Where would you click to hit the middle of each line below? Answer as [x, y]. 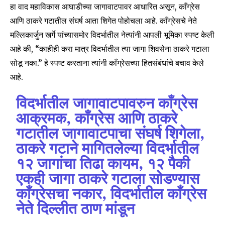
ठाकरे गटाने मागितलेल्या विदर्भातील [108, 149]
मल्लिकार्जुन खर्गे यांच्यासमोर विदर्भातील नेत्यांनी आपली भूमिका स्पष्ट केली [112, 34]
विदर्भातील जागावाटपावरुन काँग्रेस [107, 104]
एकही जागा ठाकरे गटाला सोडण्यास [108, 179]
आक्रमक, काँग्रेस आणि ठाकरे [97, 119]
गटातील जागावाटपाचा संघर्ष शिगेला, [110, 134]
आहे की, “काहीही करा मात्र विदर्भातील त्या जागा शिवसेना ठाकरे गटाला [110, 48]
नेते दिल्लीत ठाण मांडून [76, 209]
